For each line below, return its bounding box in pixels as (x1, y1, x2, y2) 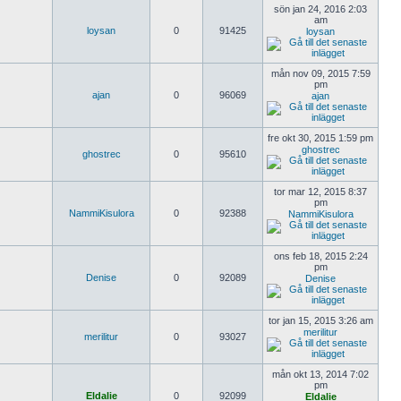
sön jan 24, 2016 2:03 (274, 4, 367, 14)
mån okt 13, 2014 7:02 (272, 369, 369, 380)
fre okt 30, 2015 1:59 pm (268, 132, 373, 143)
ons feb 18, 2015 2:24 (273, 251, 368, 261)
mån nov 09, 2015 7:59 (270, 68, 371, 79)
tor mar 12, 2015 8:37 (274, 186, 367, 197)
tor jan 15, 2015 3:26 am (268, 315, 373, 326)
